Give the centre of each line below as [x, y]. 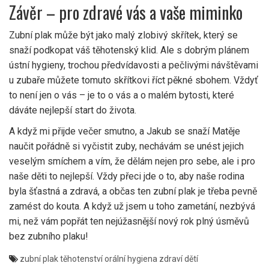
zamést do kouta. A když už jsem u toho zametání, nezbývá [132, 207]
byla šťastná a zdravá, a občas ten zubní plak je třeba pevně [133, 192]
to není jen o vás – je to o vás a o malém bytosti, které [122, 95]
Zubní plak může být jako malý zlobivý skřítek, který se [123, 35]
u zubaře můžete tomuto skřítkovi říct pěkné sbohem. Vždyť [134, 80]
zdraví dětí [179, 259]
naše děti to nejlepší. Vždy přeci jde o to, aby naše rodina [127, 177]
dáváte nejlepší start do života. [73, 110]
